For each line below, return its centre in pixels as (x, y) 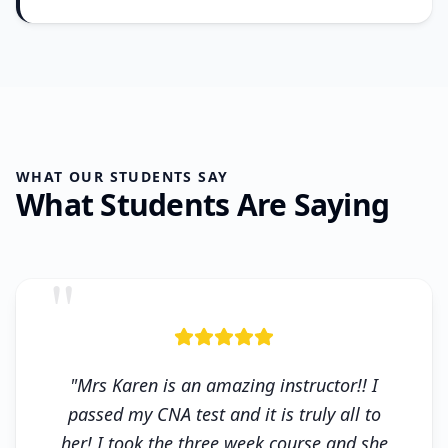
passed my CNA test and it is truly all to (224, 413)
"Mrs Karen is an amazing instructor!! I (224, 384)
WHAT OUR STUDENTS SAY (122, 176)
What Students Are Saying (202, 204)
